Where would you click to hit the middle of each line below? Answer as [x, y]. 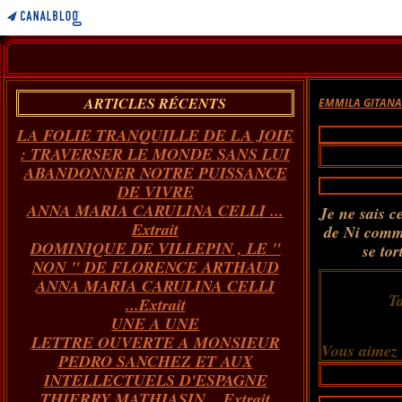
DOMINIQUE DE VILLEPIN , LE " [155, 248]
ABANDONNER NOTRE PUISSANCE [155, 173]
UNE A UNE [155, 323]
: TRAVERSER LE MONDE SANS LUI [155, 154]
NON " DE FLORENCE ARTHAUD [155, 267]
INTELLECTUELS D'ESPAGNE [155, 380]
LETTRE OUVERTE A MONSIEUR [155, 342]
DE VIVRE [155, 192]
